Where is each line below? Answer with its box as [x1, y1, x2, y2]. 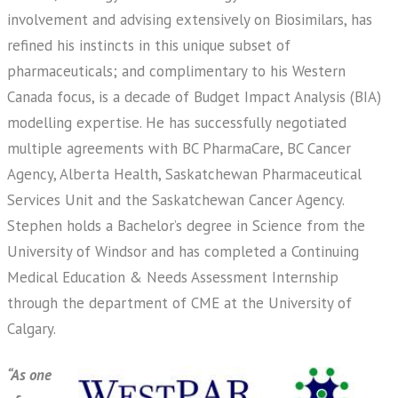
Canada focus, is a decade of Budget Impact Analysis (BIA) [7, 87, 381, 107]
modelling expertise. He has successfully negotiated [7, 113, 346, 132]
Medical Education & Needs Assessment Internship [7, 267, 338, 287]
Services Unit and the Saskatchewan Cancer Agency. [7, 190, 344, 210]
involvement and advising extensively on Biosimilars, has [7, 10, 372, 29]
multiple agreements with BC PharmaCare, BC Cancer [7, 139, 351, 158]
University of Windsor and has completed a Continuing [7, 242, 359, 261]
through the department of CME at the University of [7, 293, 352, 313]
